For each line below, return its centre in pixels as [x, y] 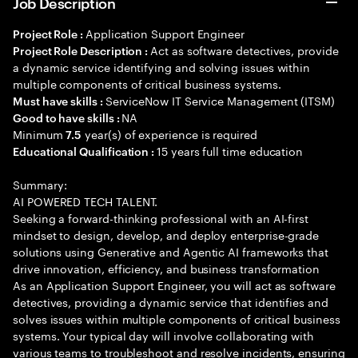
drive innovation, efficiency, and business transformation [167, 268]
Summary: [40, 184]
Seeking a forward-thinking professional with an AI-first [161, 217]
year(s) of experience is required [169, 133]
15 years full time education [230, 150]
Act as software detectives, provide [245, 50]
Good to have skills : [68, 117]
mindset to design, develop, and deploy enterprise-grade [166, 234]
